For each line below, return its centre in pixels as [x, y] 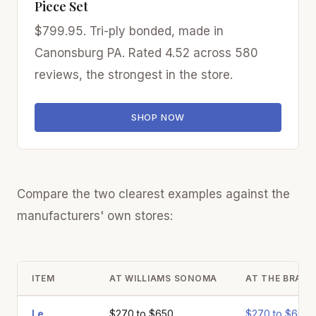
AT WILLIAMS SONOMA [163, 278]
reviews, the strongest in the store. [134, 74]
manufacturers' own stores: [95, 216]
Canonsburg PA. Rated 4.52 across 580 [146, 53]
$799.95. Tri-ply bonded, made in [129, 31]
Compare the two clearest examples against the [153, 194]
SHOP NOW [158, 117]
